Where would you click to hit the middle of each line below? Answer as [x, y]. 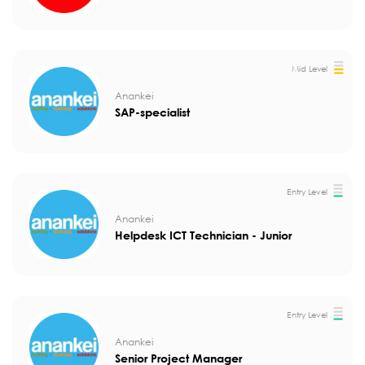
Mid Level [310, 68]
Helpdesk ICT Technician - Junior [203, 235]
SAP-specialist [152, 112]
